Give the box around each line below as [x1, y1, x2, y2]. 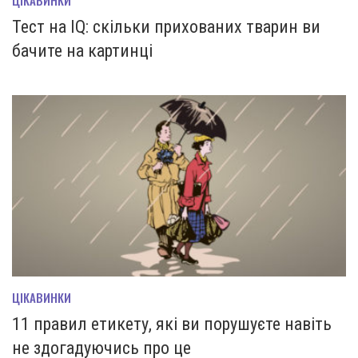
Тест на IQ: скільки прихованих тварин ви [12, 16, 320, 37]
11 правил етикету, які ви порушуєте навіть [12, 314, 332, 335]
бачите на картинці [12, 40, 153, 61]
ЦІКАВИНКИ [12, 288, 71, 307]
